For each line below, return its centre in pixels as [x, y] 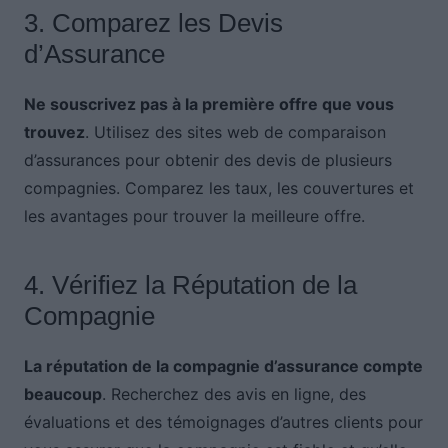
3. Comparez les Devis [153, 22]
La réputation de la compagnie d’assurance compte [223, 365]
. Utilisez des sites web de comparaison [235, 131]
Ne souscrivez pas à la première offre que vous [208, 103]
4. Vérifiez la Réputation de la [190, 284]
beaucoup [62, 393]
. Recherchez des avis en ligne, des [233, 393]
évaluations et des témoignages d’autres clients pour [223, 421]
